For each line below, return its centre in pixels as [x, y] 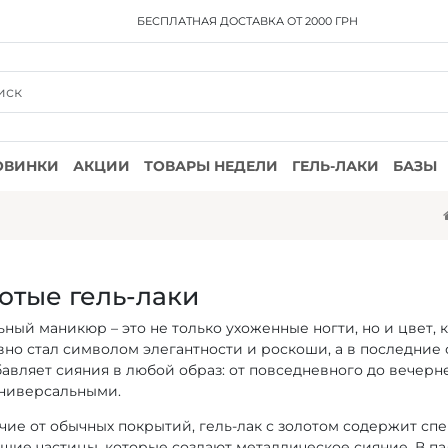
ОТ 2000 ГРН [321, 21]
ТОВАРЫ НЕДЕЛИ [211, 166]
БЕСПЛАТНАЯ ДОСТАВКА [211, 21]
